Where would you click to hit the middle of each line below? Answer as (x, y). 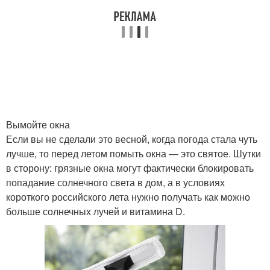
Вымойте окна (38, 124)
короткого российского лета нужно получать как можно (128, 197)
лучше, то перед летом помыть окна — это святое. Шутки (133, 153)
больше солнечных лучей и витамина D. (96, 211)
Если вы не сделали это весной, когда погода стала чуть (132, 139)
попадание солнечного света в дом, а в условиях (115, 182)
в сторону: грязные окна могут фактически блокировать (130, 168)
